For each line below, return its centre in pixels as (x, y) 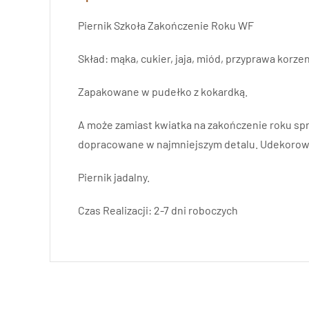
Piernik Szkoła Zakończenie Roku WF (166, 25)
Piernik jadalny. (114, 177)
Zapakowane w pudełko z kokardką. (163, 91)
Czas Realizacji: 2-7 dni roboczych (158, 210)
